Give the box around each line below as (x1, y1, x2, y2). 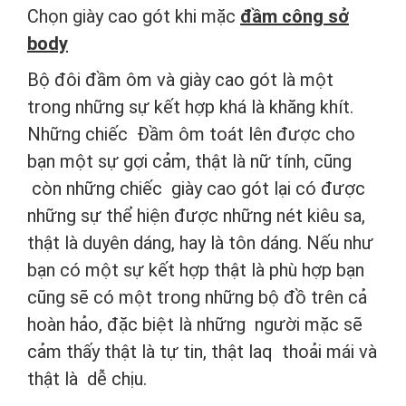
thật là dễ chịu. (27, 368, 147, 391)
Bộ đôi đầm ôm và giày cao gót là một (27, 69, 333, 92)
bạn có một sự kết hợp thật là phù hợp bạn (27, 259, 364, 282)
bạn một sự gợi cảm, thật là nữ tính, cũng (27, 150, 352, 173)
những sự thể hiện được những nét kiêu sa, (27, 205, 365, 227)
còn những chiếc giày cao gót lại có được (27, 178, 365, 200)
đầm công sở (240, 5, 349, 28)
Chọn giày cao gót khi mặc (27, 5, 240, 28)
